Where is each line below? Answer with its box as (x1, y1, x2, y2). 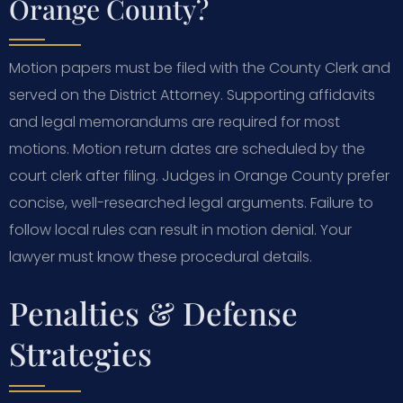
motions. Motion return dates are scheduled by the (9, 138, 365, 159)
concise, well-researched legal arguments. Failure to (9, 192, 373, 213)
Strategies (9, 331, 152, 374)
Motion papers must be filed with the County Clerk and (9, 57, 390, 78)
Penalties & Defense (9, 291, 298, 334)
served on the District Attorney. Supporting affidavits (9, 84, 375, 105)
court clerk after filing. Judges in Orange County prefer (9, 165, 390, 186)
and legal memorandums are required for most (9, 111, 340, 132)
